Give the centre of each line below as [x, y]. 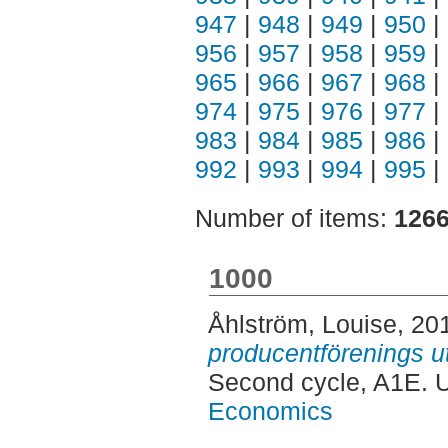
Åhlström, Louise [302, 324]
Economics [270, 411]
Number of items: [294, 218]
